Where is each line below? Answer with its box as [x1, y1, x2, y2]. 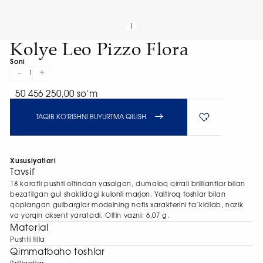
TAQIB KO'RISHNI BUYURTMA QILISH [36, 114, 147, 121]
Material [10, 224, 49, 233]
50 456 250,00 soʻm [15, 90, 98, 99]
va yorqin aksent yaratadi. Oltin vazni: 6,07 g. [10, 213, 170, 220]
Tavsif [10, 168, 35, 177]
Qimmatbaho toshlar [10, 248, 105, 257]
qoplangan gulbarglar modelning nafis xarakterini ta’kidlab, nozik [10, 202, 244, 209]
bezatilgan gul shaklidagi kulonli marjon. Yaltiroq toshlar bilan [10, 191, 226, 198]
